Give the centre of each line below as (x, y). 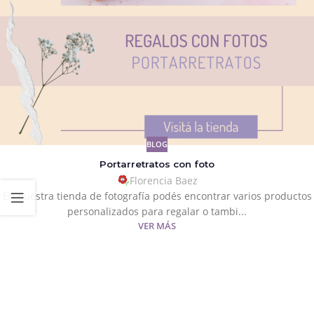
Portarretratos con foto (157, 164)
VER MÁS (157, 226)
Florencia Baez (163, 181)
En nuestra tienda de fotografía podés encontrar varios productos (157, 196)
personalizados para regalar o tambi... (157, 212)
